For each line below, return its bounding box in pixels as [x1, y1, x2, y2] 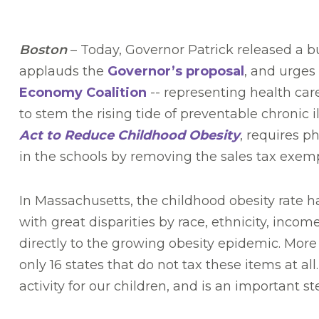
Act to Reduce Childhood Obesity [19, 127, 240, 144]
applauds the [19, 63, 108, 80]
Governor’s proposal [108, 63, 244, 80]
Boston [19, 42, 67, 58]
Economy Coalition [19, 85, 147, 101]
